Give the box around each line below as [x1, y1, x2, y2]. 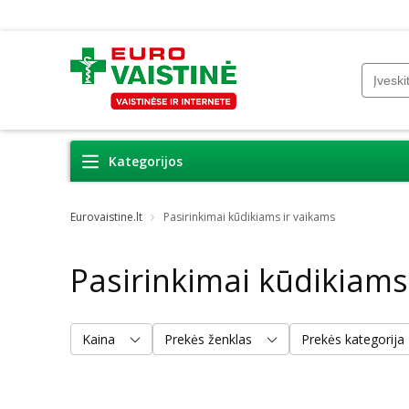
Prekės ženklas [164, 330, 252, 348]
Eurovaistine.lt [70, 208, 142, 225]
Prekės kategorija [301, 330, 404, 348]
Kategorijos [109, 152, 183, 170]
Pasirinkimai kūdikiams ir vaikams [163, 208, 335, 225]
